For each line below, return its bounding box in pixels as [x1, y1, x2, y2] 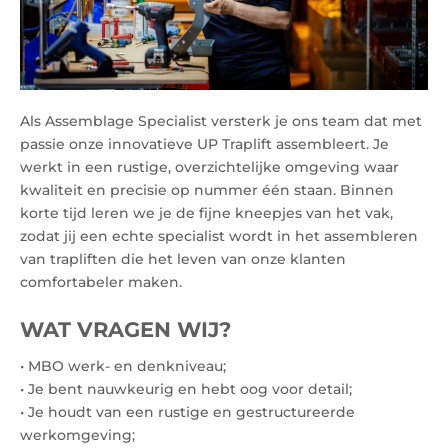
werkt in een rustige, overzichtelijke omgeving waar [20, 158, 399, 176]
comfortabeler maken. [20, 273, 182, 291]
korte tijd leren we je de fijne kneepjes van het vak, [20, 204, 393, 222]
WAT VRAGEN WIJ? [20, 317, 231, 342]
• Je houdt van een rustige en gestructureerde [20, 403, 355, 421]
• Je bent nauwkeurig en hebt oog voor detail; [20, 380, 352, 398]
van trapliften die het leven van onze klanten [20, 250, 346, 268]
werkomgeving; [20, 426, 135, 444]
